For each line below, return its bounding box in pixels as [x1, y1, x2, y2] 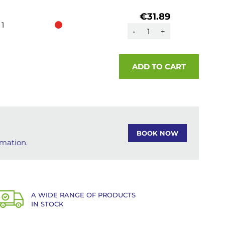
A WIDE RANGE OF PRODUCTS [31, 191, 136, 199]
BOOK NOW [137, 129, 178, 137]
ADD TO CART [132, 62, 186, 71]
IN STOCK [31, 200, 64, 208]
